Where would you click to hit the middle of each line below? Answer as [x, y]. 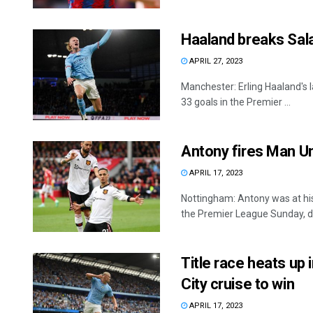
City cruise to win [238, 284]
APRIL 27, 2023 [215, 61]
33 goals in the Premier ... [236, 102]
